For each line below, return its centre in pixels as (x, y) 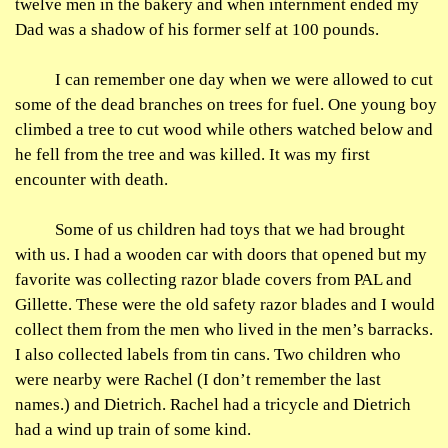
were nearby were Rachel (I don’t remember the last (198, 379)
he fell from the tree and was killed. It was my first (192, 154)
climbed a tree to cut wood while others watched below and (224, 129)
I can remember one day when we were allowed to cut (244, 79)
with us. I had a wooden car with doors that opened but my (221, 254)
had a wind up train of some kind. (133, 429)
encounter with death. (91, 179)
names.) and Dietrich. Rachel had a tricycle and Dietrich (213, 404)
